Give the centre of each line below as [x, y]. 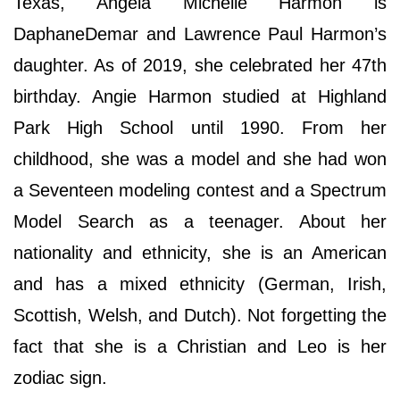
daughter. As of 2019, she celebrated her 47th [200, 65]
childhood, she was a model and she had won [200, 158]
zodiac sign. [60, 377]
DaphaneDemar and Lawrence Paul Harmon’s [200, 33]
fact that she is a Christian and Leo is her [200, 346]
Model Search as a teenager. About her [200, 221]
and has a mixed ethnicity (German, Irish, [200, 283]
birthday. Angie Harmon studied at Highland [200, 96]
